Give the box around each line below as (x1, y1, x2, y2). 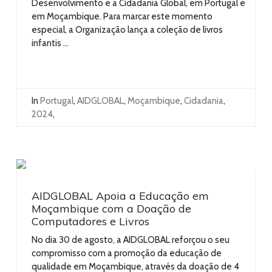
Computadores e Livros (32, 214, 149, 228)
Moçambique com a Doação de (32, 201, 191, 216)
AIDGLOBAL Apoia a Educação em (32, 188, 209, 203)
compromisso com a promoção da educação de (32, 247, 222, 259)
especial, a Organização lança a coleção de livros (32, 24, 223, 35)
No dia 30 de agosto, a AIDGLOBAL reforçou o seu (32, 234, 229, 245)
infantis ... (32, 37, 69, 49)
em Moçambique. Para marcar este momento (32, 10, 212, 22)
